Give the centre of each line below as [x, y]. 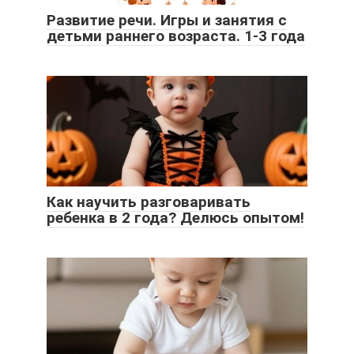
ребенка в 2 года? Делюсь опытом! [175, 217]
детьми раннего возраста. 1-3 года [176, 36]
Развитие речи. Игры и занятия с [167, 20]
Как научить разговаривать [149, 201]
